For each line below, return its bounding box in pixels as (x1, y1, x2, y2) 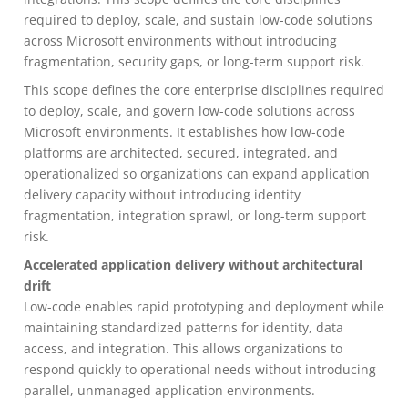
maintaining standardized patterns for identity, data (24, 319, 343, 336)
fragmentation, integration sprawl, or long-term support (24, 207, 366, 224)
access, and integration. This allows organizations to (24, 340, 342, 357)
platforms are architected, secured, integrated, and (24, 144, 338, 161)
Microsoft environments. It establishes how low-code (24, 123, 345, 140)
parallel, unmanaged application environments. (24, 382, 315, 399)
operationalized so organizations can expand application (24, 165, 370, 182)
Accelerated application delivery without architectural (24, 256, 362, 273)
